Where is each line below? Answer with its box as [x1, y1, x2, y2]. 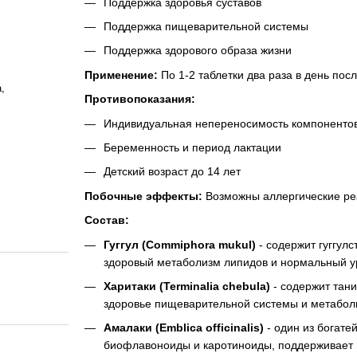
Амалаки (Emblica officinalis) [103, 321, 264, 335]
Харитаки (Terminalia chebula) [103, 279, 270, 292]
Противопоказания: [84, 92, 195, 106]
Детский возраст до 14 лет [103, 165, 241, 178]
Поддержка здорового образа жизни [103, 44, 292, 57]
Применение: [84, 68, 158, 81]
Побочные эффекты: [84, 189, 202, 202]
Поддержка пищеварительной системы [103, 20, 308, 33]
